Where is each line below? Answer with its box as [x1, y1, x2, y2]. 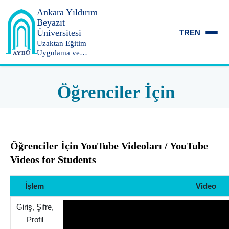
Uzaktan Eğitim [37, 39, 86, 48]
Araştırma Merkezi [37, 58, 96, 66]
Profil [26, 215, 43, 224]
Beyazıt [37, 17, 65, 28]
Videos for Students [10, 154, 96, 165]
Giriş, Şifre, [16, 202, 54, 211]
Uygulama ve [37, 49, 80, 57]
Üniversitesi [37, 28, 81, 38]
